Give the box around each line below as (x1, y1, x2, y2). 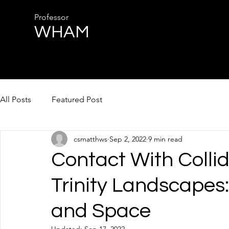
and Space (51, 200, 151, 221)
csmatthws (74, 134, 107, 144)
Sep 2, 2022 (109, 134, 146, 144)
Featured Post (52, 95, 102, 104)
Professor (34, 12, 68, 22)
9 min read (148, 134, 182, 144)
